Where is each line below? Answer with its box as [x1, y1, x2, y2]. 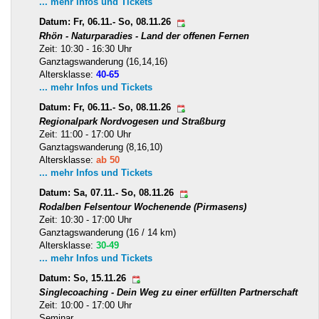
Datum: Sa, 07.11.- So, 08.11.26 [39, 187, 177, 199]
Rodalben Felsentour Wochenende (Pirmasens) [39, 201, 246, 212]
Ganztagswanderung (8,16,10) [39, 141, 162, 152]
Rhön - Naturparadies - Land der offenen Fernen [39, 30, 249, 41]
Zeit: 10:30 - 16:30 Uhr [39, 43, 132, 54]
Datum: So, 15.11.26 [39, 273, 129, 284]
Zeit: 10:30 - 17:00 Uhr [39, 214, 132, 225]
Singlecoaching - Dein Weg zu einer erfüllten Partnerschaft [39, 286, 298, 298]
